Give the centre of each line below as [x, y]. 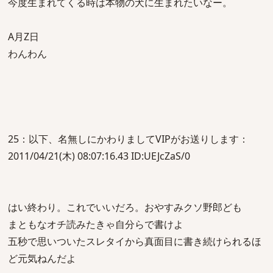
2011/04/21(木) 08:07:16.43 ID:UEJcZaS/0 [99, 156]
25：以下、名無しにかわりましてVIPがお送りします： [128, 139]
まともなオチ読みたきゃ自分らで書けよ [96, 224]
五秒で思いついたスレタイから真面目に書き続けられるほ [135, 241]
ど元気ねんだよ [42, 258]
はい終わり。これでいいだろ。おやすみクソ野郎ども [125, 207]
